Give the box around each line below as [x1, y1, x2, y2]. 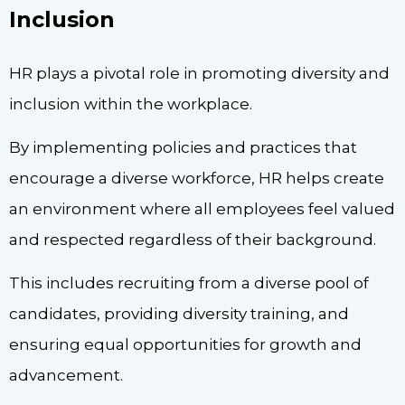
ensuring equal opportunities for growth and [9, 335, 362, 354]
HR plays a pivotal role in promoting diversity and [9, 63, 390, 82]
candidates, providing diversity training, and [9, 305, 349, 324]
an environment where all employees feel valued [9, 200, 395, 219]
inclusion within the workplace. [9, 94, 252, 113]
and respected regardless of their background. [9, 231, 376, 250]
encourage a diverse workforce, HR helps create [9, 169, 384, 188]
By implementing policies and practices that [9, 138, 357, 157]
